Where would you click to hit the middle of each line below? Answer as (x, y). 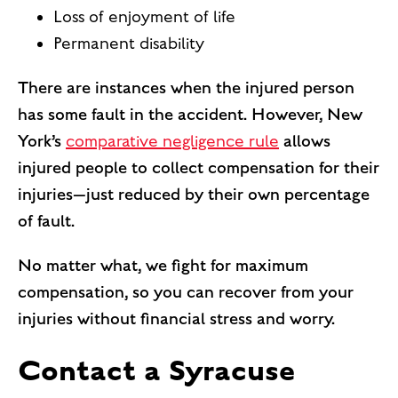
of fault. (46, 221)
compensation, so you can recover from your (186, 292)
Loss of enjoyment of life (144, 16)
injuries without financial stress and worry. (176, 318)
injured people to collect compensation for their (199, 167)
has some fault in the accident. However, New (190, 114)
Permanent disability (129, 43)
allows (305, 141)
